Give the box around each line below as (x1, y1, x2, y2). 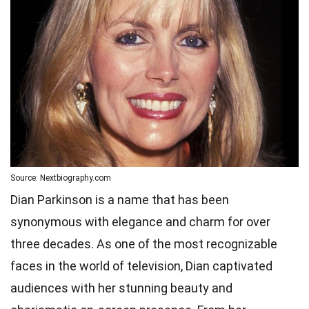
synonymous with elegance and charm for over (10, 214, 270, 229)
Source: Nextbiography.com (10, 172, 111, 183)
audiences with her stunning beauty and (10, 280, 232, 295)
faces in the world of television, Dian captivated (10, 258, 272, 273)
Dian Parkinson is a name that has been (10, 192, 229, 207)
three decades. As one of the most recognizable (10, 236, 277, 251)
